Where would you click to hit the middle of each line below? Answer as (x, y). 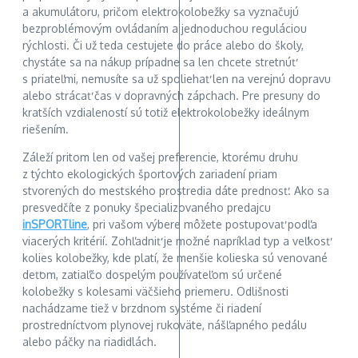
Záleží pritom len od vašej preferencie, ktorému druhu (160, 157)
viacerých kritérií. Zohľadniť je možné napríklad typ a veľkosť (176, 241)
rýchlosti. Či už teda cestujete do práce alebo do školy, (163, 45)
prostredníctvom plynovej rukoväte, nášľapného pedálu (165, 324)
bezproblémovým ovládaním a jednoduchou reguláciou (165, 28)
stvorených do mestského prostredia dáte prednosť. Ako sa (176, 190)
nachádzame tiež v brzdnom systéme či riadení (142, 308)
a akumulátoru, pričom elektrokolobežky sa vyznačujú (161, 11)
